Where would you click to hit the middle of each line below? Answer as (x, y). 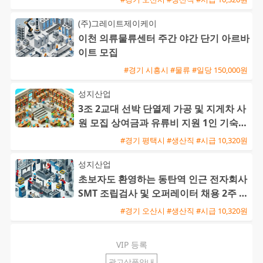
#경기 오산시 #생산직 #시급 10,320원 (184, 210)
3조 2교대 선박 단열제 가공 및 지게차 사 (162, 109)
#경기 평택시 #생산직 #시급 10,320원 (184, 140)
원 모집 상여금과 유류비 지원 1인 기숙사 (163, 123)
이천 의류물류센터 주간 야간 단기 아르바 (164, 38)
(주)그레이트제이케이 (117, 23)
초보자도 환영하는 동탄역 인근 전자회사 (163, 179)
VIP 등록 (131, 245)
